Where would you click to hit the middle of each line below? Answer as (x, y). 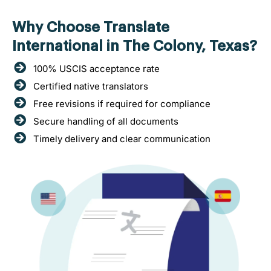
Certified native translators (91, 86)
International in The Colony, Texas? (135, 46)
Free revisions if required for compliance (122, 103)
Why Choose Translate (91, 27)
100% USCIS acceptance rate (96, 68)
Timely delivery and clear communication (122, 139)
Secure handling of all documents (106, 121)
